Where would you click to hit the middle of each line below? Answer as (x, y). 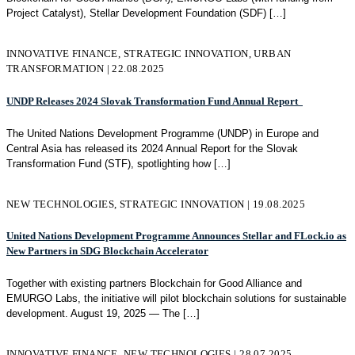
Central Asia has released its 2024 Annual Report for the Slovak (152, 148)
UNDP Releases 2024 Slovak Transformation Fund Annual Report (155, 101)
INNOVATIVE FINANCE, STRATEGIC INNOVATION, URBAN (149, 54)
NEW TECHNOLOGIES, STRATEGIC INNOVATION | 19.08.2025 (156, 204)
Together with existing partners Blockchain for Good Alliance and (154, 283)
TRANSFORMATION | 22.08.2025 (86, 69)
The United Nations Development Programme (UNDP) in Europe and (162, 133)
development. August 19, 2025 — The (93, 313)
